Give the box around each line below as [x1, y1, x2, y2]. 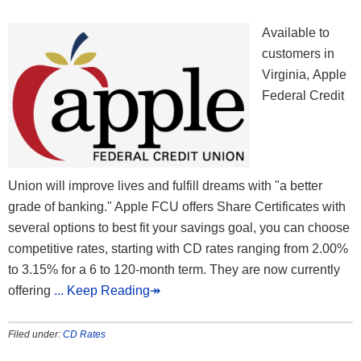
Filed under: [8, 329, 63, 341]
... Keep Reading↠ [54, 284, 160, 298]
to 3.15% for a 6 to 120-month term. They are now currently [8, 263, 340, 277]
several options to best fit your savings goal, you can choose [8, 221, 350, 235]
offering [8, 284, 54, 298]
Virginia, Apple [262, 68, 346, 82]
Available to [262, 26, 330, 40]
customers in [262, 47, 334, 61]
